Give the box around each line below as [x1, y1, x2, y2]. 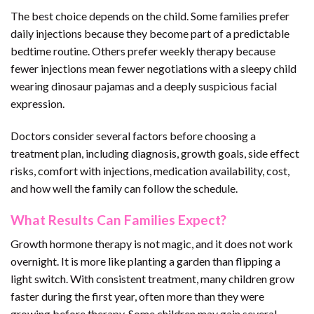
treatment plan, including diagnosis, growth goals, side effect [11, 146, 299, 160]
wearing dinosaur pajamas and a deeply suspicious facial [11, 79, 277, 93]
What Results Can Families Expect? [11, 211, 226, 228]
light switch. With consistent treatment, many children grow [11, 272, 294, 286]
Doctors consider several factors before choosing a [11, 128, 256, 142]
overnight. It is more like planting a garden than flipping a [11, 254, 280, 268]
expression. [11, 97, 64, 111]
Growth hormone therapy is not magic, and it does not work [11, 237, 293, 251]
